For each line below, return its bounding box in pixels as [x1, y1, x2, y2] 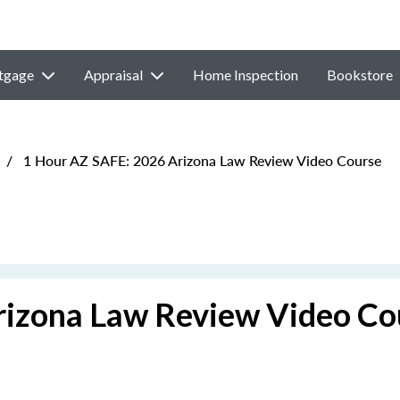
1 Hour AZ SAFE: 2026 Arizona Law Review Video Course [20, 150, 381, 171]
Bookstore [326, 66, 393, 83]
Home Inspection [192, 66, 298, 83]
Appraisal [83, 66, 143, 83]
